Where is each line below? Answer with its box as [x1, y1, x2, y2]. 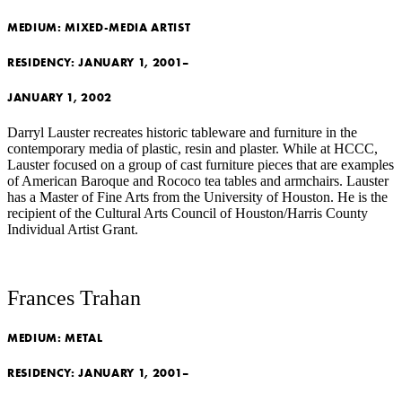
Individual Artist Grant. [7, 222, 138, 238]
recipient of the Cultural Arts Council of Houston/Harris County [7, 205, 368, 222]
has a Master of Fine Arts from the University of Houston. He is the [7, 189, 388, 205]
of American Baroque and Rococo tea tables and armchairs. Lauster [7, 173, 389, 189]
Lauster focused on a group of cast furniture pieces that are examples [7, 157, 394, 173]
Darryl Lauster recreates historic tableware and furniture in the [7, 125, 357, 141]
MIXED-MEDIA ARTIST [65, 19, 191, 35]
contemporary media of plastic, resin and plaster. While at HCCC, [7, 141, 378, 157]
